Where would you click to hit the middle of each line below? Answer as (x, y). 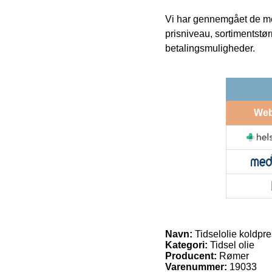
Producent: (191, 256)
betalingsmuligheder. (210, 48)
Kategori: (186, 245)
